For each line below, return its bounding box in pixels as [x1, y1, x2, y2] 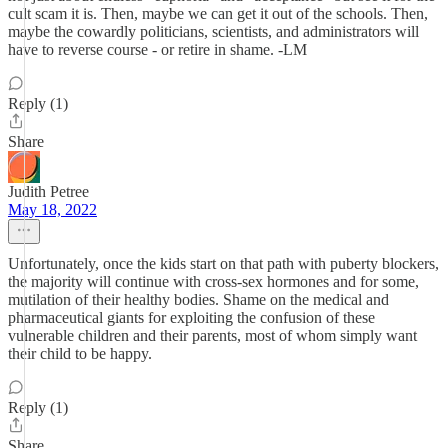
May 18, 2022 [8, 201, 97, 218]
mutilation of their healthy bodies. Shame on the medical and [8, 291, 389, 308]
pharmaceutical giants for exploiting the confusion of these [8, 309, 375, 326]
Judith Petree [8, 183, 89, 200]
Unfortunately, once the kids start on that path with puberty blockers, [8, 255, 439, 272]
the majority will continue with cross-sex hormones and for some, [8, 273, 419, 290]
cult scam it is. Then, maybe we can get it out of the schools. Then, [8, 5, 428, 22]
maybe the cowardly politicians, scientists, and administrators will [8, 23, 419, 40]
